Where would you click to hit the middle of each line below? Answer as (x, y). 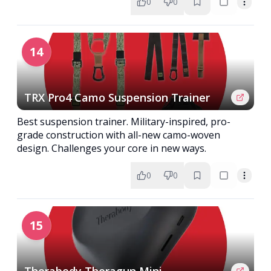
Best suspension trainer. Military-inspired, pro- (124, 122)
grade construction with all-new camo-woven (119, 135)
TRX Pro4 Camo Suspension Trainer (117, 97)
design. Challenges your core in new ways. (112, 148)
